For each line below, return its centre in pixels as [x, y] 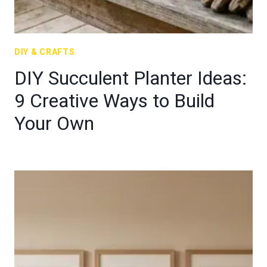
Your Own [54, 123]
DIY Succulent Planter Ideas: [131, 78]
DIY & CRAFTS [45, 52]
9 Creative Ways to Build [114, 101]
